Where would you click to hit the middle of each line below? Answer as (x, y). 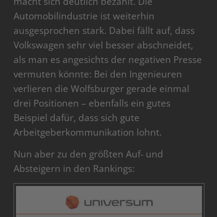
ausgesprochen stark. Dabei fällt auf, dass (104, 31)
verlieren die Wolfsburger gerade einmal (102, 89)
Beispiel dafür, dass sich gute (77, 118)
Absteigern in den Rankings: (74, 169)
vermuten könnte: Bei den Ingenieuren (98, 74)
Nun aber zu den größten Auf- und (89, 154)
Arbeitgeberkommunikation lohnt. (88, 132)
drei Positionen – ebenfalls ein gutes (92, 103)
